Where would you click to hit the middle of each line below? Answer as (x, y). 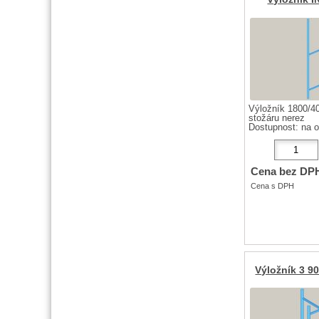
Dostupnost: (274, 127)
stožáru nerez (276, 118)
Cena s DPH (272, 185)
